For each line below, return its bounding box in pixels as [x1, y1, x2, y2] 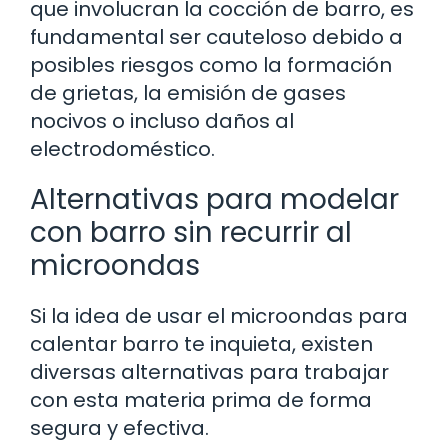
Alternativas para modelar [30, 179, 399, 219]
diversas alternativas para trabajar [30, 357, 389, 386]
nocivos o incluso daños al [30, 106, 294, 135]
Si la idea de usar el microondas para [30, 301, 408, 330]
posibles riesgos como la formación [30, 50, 392, 79]
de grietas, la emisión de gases [30, 78, 346, 107]
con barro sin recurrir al [30, 212, 352, 252]
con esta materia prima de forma [30, 385, 372, 414]
